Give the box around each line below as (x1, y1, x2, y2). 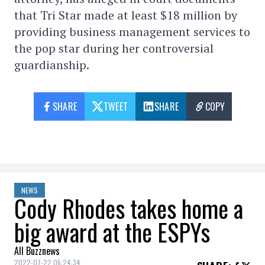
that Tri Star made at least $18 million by (14, 7, 237, 23)
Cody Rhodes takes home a (14, 190, 243, 226)
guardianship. (14, 57, 89, 73)
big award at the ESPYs (14, 214, 210, 250)
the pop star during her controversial (14, 40, 214, 56)
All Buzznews (14, 244, 60, 258)
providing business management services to (14, 24, 250, 40)
